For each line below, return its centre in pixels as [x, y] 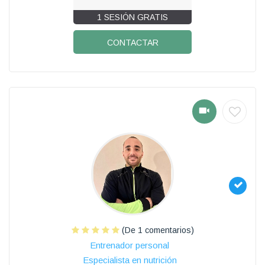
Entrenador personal [130, 245]
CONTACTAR [132, 42]
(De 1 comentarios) [156, 230]
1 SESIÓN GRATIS [132, 17]
